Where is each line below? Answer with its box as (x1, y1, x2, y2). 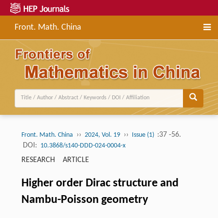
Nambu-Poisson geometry (21, 194, 148, 206)
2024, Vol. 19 (84, 131, 120, 139)
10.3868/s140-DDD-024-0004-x (40, 142, 126, 149)
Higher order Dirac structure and (21, 177, 179, 189)
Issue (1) (131, 131, 156, 139)
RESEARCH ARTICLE (21, 156, 89, 164)
